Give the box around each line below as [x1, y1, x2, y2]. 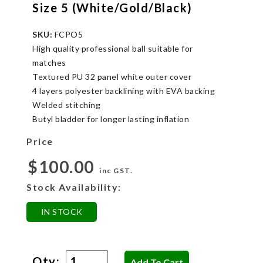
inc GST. [99, 166, 133, 175]
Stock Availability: [26, 181, 122, 193]
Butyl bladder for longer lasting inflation [32, 113, 189, 124]
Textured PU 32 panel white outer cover [32, 71, 191, 82]
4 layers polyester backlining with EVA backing [32, 85, 215, 96]
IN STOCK [41, 206, 83, 217]
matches [32, 57, 66, 68]
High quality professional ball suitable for [32, 43, 193, 53]
